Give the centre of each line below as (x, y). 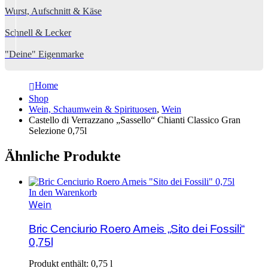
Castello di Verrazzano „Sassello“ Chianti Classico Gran (135, 120)
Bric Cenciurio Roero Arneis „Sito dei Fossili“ (137, 229)
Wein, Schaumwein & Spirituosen (93, 109)
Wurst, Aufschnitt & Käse (53, 11)
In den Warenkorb (63, 192)
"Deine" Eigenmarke (44, 54)
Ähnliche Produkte (63, 156)
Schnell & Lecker (38, 33)
